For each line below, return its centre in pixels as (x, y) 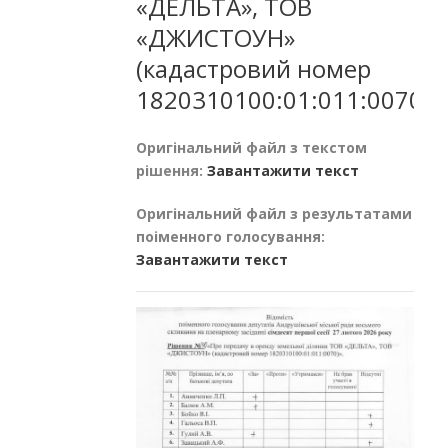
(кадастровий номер (253, 68)
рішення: (171, 170)
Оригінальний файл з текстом (251, 147)
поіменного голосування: (230, 236)
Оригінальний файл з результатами (274, 213)
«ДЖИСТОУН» (215, 37)
